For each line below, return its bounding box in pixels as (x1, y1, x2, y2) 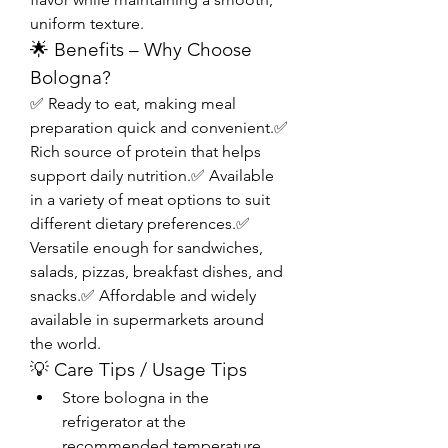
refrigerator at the (62, 412, 186, 431)
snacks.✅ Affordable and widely (30, 286, 256, 305)
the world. (30, 334, 101, 353)
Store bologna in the (62, 388, 209, 407)
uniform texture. (30, 14, 144, 33)
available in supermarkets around (30, 310, 264, 329)
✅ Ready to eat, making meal (30, 94, 236, 113)
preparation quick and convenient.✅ (30, 118, 288, 137)
